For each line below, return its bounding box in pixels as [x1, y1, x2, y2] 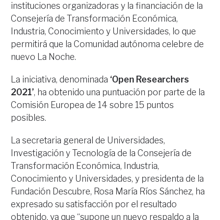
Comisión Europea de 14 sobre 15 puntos [11, 100, 174, 110]
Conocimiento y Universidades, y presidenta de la [11, 173, 204, 184]
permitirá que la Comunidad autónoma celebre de [11, 39, 204, 49]
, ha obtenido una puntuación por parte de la [34, 87, 205, 97]
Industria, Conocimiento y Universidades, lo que [11, 26, 196, 36]
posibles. [11, 112, 47, 123]
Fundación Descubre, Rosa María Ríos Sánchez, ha [11, 186, 205, 196]
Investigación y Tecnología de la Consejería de [11, 148, 192, 158]
